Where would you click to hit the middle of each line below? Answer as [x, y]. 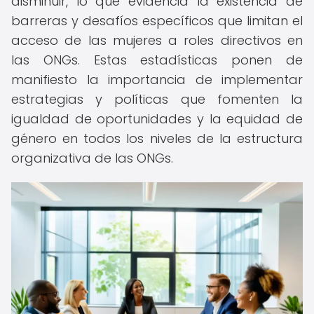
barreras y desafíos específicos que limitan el [157, 21]
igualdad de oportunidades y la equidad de [157, 119]
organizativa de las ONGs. [92, 158]
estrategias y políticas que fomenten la [157, 99]
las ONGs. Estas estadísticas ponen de [157, 60]
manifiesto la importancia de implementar [157, 80]
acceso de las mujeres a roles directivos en [157, 40]
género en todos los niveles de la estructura [157, 138]
